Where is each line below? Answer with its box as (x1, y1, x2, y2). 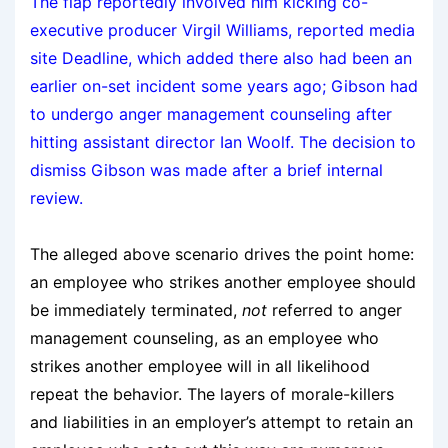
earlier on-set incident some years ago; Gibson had (30, 76, 418, 97)
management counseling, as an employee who (30, 328, 379, 349)
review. (30, 188, 83, 209)
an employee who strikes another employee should (30, 272, 416, 293)
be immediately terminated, (30, 300, 242, 321)
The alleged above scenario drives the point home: (30, 244, 414, 265)
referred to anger (267, 300, 402, 321)
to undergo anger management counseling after (30, 104, 392, 125)
